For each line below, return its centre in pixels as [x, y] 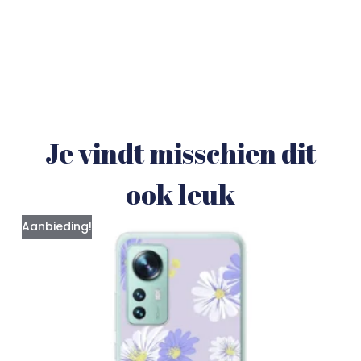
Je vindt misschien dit [180, 154]
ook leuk [180, 195]
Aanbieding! [56, 227]
